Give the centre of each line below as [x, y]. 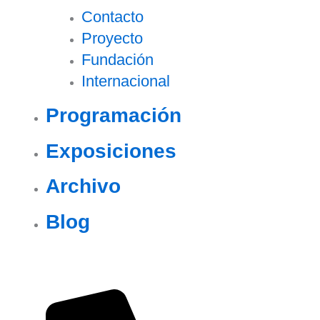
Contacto [112, 16]
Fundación [117, 59]
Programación [113, 115]
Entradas [60, 262]
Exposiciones [111, 151]
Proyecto [112, 38]
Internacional [125, 81]
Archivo [83, 186]
